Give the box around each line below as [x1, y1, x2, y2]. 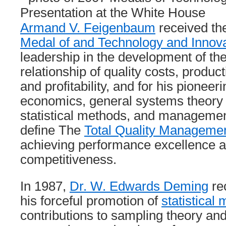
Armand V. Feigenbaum [20, 21, 155, 35]
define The [20, 123, 84, 137]
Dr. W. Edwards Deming [70, 179, 208, 193]
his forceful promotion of [20, 194, 161, 208]
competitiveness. [20, 152, 117, 166]
